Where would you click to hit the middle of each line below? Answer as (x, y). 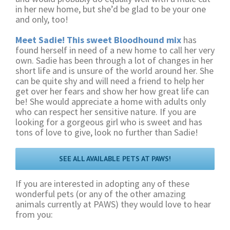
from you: (34, 214)
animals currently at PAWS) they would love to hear (113, 204)
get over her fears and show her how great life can (112, 91)
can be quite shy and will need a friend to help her (110, 81)
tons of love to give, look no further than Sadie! (107, 132)
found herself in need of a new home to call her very (115, 50)
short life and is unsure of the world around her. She (114, 71)
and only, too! (42, 19)
